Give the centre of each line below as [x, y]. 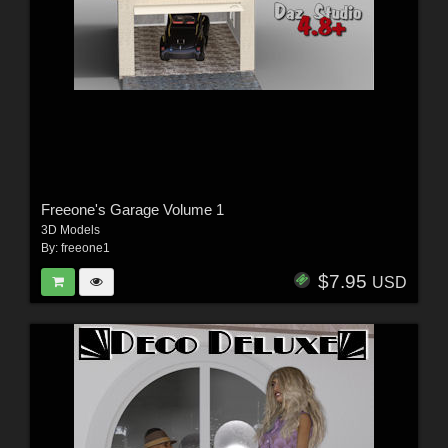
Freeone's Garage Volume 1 [132, 210]
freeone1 [85, 248]
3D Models [70, 230]
